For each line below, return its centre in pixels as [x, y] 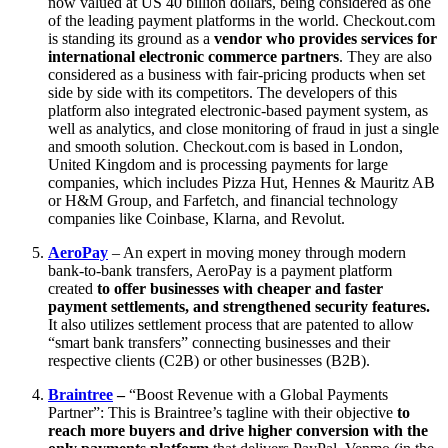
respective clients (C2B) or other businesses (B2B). [209, 360]
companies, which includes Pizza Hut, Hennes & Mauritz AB [241, 182]
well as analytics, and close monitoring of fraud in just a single [243, 128]
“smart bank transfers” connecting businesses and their [219, 342]
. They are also [385, 56]
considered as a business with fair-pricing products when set [236, 74]
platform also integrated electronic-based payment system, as [238, 110]
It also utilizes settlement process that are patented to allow [231, 324]
